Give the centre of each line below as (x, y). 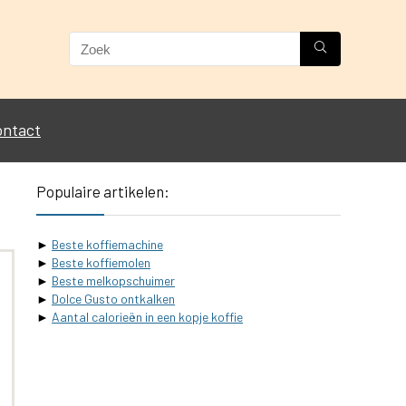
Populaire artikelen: (103, 191)
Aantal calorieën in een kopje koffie (147, 316)
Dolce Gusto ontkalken (113, 298)
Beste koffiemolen (101, 262)
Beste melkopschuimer (113, 280)
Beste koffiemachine (107, 244)
